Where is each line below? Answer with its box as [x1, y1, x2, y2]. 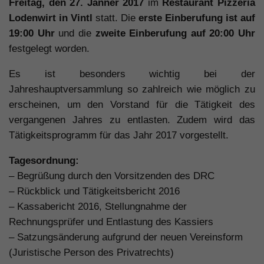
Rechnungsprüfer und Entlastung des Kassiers [9, 216, 213, 227]
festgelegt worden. [9, 43, 90, 55]
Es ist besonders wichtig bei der [9, 68, 255, 80]
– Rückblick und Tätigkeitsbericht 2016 [9, 185, 180, 197]
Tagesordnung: [9, 154, 79, 166]
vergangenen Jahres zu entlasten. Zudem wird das [9, 114, 255, 126]
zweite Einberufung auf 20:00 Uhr [95, 28, 255, 39]
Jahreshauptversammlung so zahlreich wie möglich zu [9, 84, 255, 95]
